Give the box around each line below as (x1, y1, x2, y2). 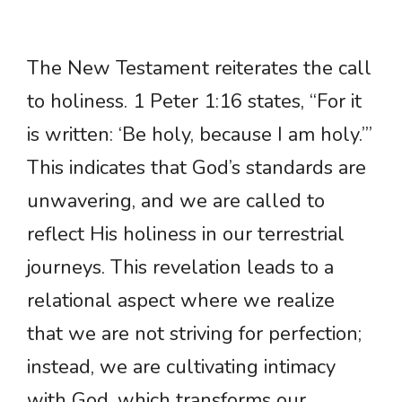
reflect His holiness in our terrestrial (27, 221, 345, 249)
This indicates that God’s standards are (27, 154, 366, 182)
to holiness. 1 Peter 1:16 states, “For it (27, 88, 362, 116)
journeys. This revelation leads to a (27, 254, 334, 282)
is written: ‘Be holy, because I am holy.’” (27, 121, 372, 149)
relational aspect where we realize (27, 287, 335, 315)
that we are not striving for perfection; (27, 320, 362, 348)
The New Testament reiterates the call (27, 55, 371, 83)
